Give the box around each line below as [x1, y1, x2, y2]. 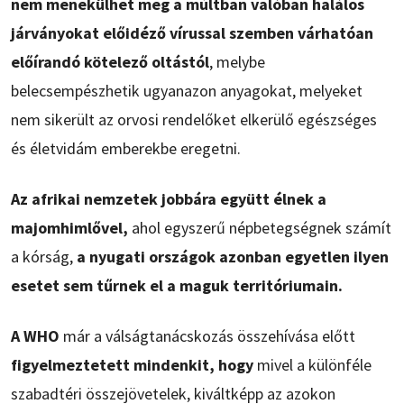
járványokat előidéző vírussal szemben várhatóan [11, 23, 373, 43]
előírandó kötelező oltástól [11, 51, 209, 72]
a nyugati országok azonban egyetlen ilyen [77, 246, 389, 267]
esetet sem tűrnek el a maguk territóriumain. [11, 275, 343, 296]
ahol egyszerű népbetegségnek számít [128, 217, 391, 238]
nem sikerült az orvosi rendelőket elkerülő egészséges [11, 109, 377, 130]
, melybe [209, 51, 265, 72]
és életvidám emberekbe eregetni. [11, 138, 241, 159]
